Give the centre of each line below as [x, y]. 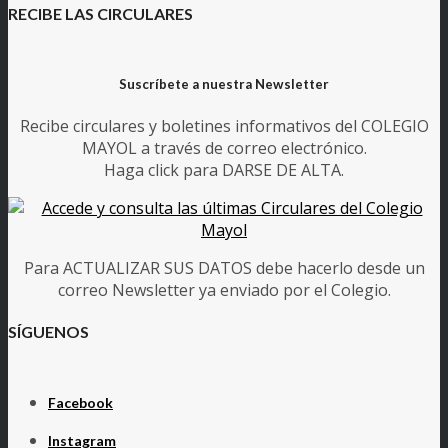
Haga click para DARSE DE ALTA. [224, 169]
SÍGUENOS [48, 331]
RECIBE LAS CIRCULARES [100, 13]
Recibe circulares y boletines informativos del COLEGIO [224, 125]
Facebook [80, 402]
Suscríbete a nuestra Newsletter [224, 84]
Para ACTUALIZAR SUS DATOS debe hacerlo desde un [224, 267]
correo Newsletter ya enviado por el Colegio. [224, 289]
